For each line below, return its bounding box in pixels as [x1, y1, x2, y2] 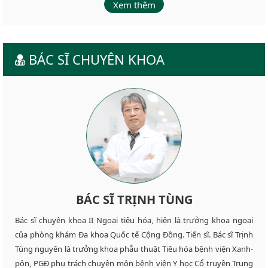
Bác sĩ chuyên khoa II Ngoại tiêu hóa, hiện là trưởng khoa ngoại [15, 214, 253, 226]
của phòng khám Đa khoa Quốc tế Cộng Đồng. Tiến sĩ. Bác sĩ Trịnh [15, 229, 253, 240]
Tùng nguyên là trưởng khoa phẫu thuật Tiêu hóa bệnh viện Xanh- [15, 243, 253, 254]
